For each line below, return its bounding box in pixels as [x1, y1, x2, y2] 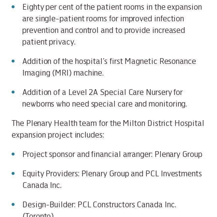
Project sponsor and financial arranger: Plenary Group [22, 149, 202, 159]
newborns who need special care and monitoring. [22, 98, 187, 108]
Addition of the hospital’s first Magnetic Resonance [22, 56, 196, 66]
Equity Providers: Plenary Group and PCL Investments [22, 168, 202, 178]
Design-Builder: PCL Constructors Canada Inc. [22, 199, 176, 209]
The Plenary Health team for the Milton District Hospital [12, 118, 204, 128]
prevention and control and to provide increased [22, 25, 186, 35]
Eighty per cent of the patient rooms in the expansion [22, 1, 202, 12]
